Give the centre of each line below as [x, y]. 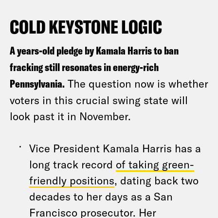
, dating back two [156, 180]
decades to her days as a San [101, 196]
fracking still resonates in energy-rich [84, 67]
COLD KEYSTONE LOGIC [86, 27]
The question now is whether [136, 83]
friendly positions [72, 180]
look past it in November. [70, 116]
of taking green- [155, 164]
